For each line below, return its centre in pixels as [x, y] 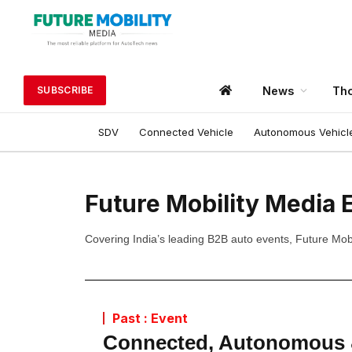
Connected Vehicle [186, 132]
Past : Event [150, 319]
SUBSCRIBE [65, 90]
